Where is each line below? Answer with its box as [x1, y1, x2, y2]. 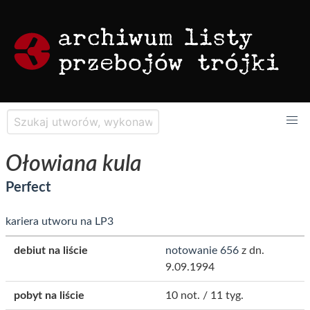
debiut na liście [14, 245, 88, 256]
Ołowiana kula [6, 153, 142, 175]
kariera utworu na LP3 [6, 216, 113, 227]
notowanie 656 [165, 245, 239, 256]
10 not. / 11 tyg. [165, 290, 244, 301]
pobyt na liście [14, 290, 84, 301]
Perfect [6, 181, 51, 194]
